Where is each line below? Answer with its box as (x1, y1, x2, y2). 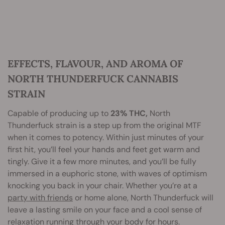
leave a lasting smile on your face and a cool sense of (8, 204, 202, 215)
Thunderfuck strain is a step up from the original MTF (8, 120, 201, 131)
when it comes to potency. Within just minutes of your (8, 132, 204, 143)
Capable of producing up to (8, 108, 110, 119)
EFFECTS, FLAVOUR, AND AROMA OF (8, 57, 183, 70)
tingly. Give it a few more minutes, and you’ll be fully (8, 156, 196, 167)
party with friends (8, 192, 73, 203)
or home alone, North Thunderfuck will (73, 192, 213, 203)
